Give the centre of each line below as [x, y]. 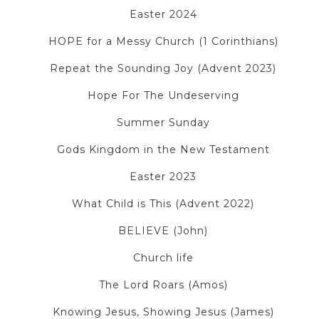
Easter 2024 [163, 15]
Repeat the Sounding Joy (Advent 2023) [163, 69]
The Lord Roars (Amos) [163, 285]
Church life [163, 258]
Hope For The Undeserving [163, 96]
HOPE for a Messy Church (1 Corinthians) [163, 42]
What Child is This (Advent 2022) [163, 204]
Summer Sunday [163, 123]
